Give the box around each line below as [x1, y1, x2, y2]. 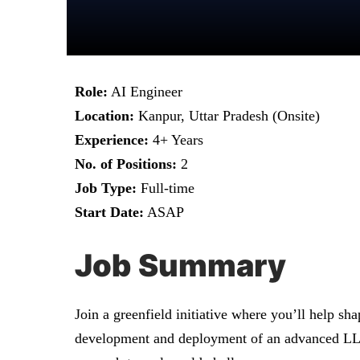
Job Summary [75, 247, 286, 284]
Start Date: [75, 204, 144, 220]
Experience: [75, 132, 149, 148]
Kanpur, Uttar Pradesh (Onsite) [134, 108, 320, 124]
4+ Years [149, 132, 203, 148]
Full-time [137, 180, 194, 196]
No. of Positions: [75, 156, 177, 172]
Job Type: [75, 180, 137, 196]
